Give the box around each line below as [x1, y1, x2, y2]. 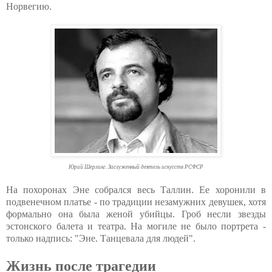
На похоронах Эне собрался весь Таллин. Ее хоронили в [6, 185, 266, 195]
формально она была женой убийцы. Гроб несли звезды [6, 209, 266, 220]
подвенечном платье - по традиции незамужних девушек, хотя [6, 197, 266, 208]
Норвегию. [6, 1, 52, 12]
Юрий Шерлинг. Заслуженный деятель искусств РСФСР [69, 164, 203, 171]
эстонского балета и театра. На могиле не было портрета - [6, 221, 266, 232]
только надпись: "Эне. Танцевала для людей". [6, 233, 195, 244]
